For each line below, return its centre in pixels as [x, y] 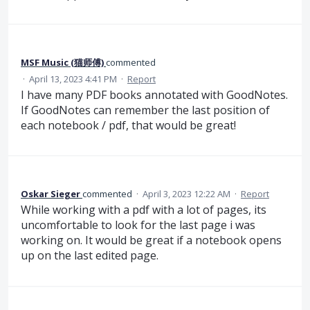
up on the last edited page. [90, 256]
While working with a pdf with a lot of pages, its [144, 210]
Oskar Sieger [51, 194]
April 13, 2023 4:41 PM [73, 79]
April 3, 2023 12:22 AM [186, 194]
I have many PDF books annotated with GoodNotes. [154, 94]
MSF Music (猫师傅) [62, 62]
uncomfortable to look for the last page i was [138, 225]
